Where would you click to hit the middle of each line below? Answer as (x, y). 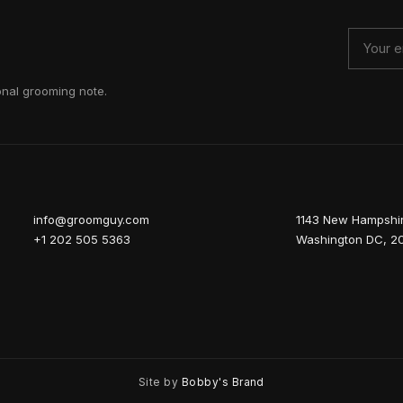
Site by (160, 383)
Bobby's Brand (223, 383)
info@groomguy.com (92, 220)
